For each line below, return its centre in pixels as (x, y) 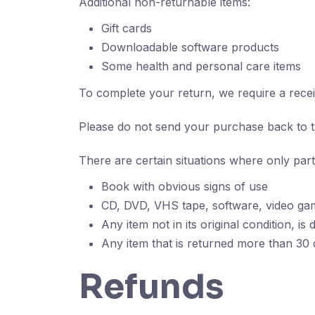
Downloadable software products (190, 47)
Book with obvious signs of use (185, 186)
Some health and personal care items (201, 66)
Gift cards (127, 28)
